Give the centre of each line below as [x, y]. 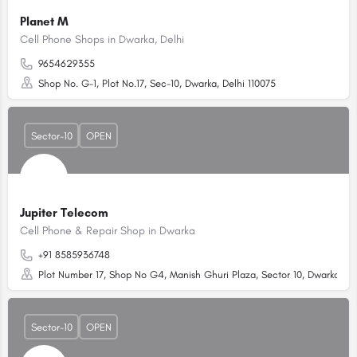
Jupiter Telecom [64, 213]
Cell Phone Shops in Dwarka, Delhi [102, 39]
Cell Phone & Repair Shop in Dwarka [108, 231]
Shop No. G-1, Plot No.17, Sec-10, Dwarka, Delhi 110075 [157, 83]
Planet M [44, 22]
